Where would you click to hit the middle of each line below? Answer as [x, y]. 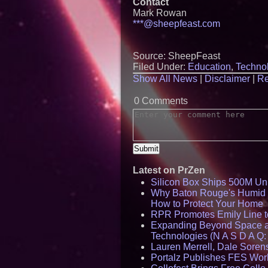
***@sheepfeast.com [176, 24]
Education [209, 67]
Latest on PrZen [169, 170]
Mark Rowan [160, 13]
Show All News [165, 79]
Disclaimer [227, 79]
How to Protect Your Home [207, 204]
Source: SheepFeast [176, 56]
